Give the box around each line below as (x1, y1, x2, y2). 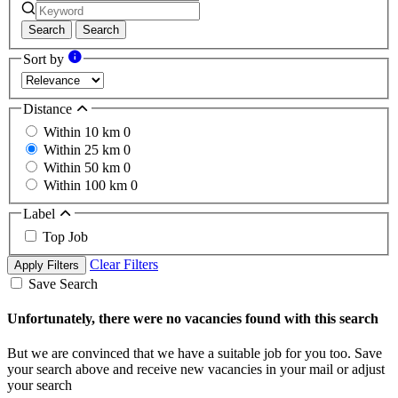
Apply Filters (14, 258, 79, 272)
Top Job (43, 228, 88, 244)
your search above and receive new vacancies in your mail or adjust (7, 362, 385, 378)
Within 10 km (44, 123, 123, 139)
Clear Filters (90, 256, 158, 272)
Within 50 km (44, 159, 123, 175)
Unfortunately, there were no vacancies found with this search (7, 310, 378, 326)
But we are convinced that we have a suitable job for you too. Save (7, 346, 382, 362)
